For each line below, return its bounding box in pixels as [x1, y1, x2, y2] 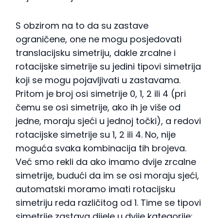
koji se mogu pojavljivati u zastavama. [16, 74, 181, 87]
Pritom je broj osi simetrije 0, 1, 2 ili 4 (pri [16, 88, 186, 100]
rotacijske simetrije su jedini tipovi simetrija [16, 60, 201, 73]
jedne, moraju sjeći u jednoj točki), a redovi [16, 115, 201, 127]
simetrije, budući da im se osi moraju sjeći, [16, 169, 199, 182]
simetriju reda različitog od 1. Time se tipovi [16, 197, 201, 209]
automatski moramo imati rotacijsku [16, 183, 175, 196]
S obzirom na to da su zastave [16, 19, 148, 32]
